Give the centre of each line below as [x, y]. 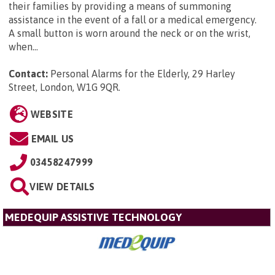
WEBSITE [52, 114]
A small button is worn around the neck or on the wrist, [130, 33]
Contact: [28, 73]
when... [23, 46]
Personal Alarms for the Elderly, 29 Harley [143, 73]
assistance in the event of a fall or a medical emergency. [133, 19]
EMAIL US [52, 138]
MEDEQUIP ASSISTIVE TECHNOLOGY [93, 217]
